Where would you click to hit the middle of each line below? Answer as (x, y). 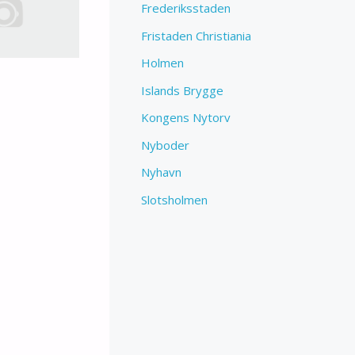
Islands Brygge (183, 90)
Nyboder (166, 145)
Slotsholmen (175, 199)
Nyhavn (162, 172)
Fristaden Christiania (197, 35)
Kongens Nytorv (186, 118)
